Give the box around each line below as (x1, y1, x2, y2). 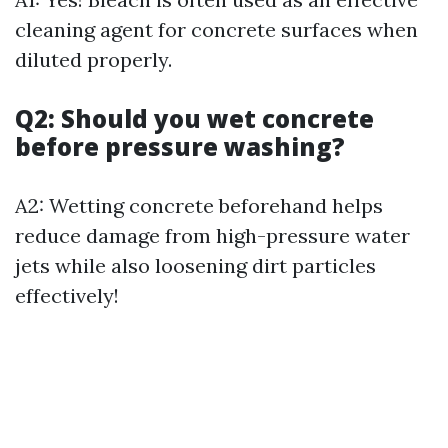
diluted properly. (15, 47, 172, 72)
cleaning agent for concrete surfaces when (15, 17, 418, 42)
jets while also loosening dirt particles (15, 253, 376, 278)
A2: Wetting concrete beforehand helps (15, 193, 383, 218)
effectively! (15, 283, 119, 308)
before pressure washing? (15, 130, 345, 163)
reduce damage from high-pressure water (15, 223, 410, 248)
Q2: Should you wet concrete (15, 102, 374, 135)
